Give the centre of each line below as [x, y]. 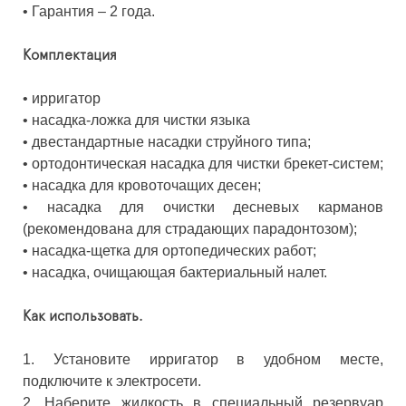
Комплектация [70, 55]
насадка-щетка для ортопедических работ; [174, 250]
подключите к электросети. [112, 381]
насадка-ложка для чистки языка [141, 120]
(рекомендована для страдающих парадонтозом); [190, 228]
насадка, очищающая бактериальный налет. [179, 272]
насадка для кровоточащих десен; [146, 185]
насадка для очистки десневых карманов [215, 207]
